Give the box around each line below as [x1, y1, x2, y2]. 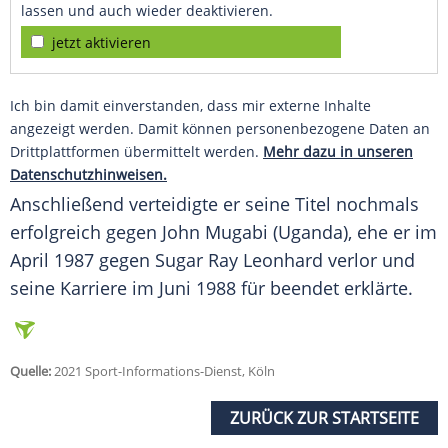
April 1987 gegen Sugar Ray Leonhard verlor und [10, 248, 415, 273]
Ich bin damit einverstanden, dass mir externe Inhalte [10, 96, 371, 116]
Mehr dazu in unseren [263, 142, 413, 162]
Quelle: [10, 362, 51, 381]
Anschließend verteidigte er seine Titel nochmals [10, 192, 419, 217]
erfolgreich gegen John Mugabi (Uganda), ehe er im [10, 220, 437, 245]
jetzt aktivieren [52, 33, 151, 53]
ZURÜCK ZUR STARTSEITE [230, 407, 419, 430]
